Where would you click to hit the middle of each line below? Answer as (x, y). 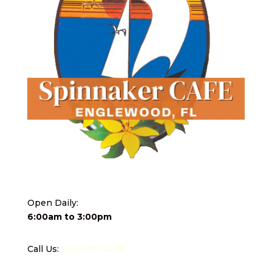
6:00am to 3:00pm (69, 217)
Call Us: (44, 249)
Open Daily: (53, 203)
